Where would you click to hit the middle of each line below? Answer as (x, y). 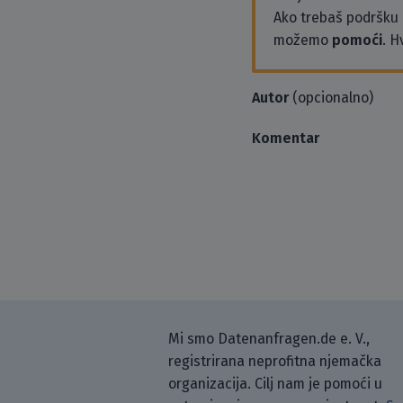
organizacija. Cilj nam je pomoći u (275, 383)
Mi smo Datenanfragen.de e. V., (269, 338)
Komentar (286, 138)
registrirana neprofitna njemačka (275, 361)
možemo (303, 40)
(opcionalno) (331, 97)
